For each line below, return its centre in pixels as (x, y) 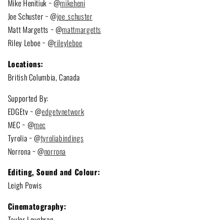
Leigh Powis (25, 185)
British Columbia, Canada (44, 77)
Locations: (26, 64)
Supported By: (28, 98)
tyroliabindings (62, 138)
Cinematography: (37, 206)
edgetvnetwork (63, 111)
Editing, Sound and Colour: (54, 172)
